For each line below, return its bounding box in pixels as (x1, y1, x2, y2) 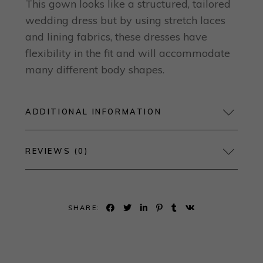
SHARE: (68, 204, 100, 213)
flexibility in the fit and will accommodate (25, 46, 230, 60)
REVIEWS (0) (25, 146, 89, 156)
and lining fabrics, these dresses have (25, 29, 207, 43)
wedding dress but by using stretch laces (25, 13, 225, 27)
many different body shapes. (25, 62, 164, 76)
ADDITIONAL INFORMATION (25, 107, 162, 117)
